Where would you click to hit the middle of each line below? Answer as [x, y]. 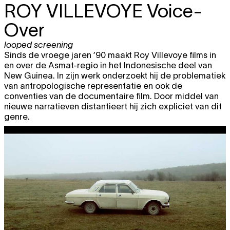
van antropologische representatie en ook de [93, 85]
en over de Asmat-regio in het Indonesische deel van [108, 65]
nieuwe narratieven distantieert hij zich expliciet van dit [113, 106]
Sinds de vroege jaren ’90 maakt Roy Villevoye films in [110, 55]
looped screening [39, 44]
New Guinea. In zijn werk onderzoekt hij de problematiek [115, 75]
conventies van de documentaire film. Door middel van [111, 96]
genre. [17, 116]
